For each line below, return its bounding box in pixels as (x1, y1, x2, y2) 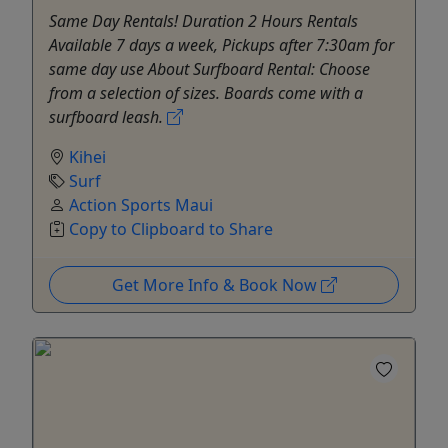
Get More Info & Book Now (111, 273, 321, 296)
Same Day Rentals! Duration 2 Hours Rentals (49, 9, 358, 32)
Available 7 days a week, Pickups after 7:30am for (49, 33, 394, 56)
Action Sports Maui (69, 193, 213, 216)
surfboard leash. (49, 105, 167, 128)
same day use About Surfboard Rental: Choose (49, 57, 370, 80)
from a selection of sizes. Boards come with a (49, 81, 363, 104)
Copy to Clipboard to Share (69, 217, 273, 240)
